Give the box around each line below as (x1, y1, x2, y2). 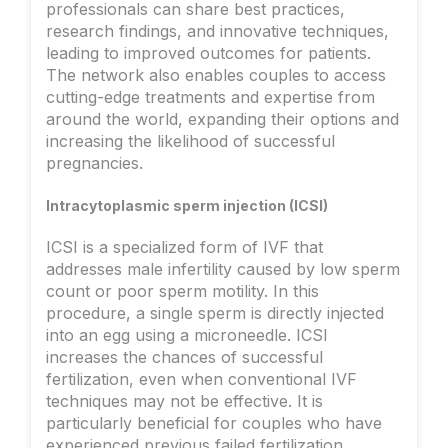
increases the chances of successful (46, 347, 323, 368)
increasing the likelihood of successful (46, 131, 335, 152)
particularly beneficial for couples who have (46, 413, 382, 434)
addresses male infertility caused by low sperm (46, 259, 400, 280)
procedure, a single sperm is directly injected (46, 303, 384, 324)
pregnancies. (46, 153, 143, 174)
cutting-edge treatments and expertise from (46, 87, 375, 108)
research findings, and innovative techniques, (46, 21, 389, 42)
